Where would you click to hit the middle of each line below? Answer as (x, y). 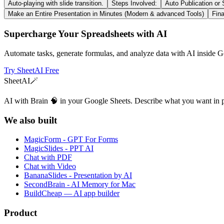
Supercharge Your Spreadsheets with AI (85, 34)
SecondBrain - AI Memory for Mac (80, 184)
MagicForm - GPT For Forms (71, 139)
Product (20, 213)
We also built (30, 120)
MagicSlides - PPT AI (59, 148)
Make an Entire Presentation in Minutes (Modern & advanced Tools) (106, 14)
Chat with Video (50, 166)
